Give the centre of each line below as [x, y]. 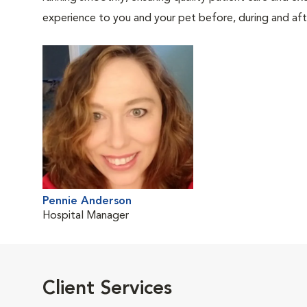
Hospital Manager [86, 216]
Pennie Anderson [87, 201]
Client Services [107, 289]
